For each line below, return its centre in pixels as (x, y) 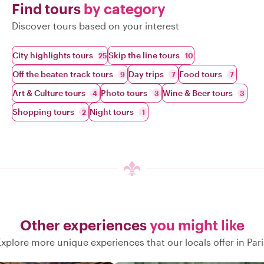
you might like (197, 225)
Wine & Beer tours (198, 93)
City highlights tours (53, 55)
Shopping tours (43, 112)
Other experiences (85, 225)
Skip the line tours (144, 55)
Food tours (201, 74)
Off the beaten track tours (63, 74)
